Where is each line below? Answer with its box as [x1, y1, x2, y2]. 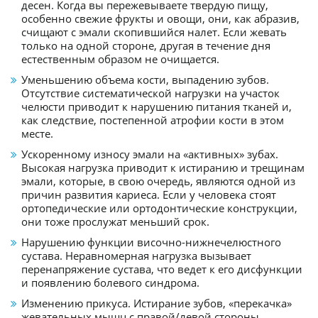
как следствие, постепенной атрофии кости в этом [21, 112, 284, 127]
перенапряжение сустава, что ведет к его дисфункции [21, 261, 302, 276]
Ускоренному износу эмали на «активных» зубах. [21, 146, 278, 161]
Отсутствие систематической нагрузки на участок [21, 85, 280, 100]
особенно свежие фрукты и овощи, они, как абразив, [21, 11, 300, 26]
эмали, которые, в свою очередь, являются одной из [21, 173, 295, 188]
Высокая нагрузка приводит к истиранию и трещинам [21, 160, 305, 175]
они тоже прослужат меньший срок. [21, 214, 209, 229]
